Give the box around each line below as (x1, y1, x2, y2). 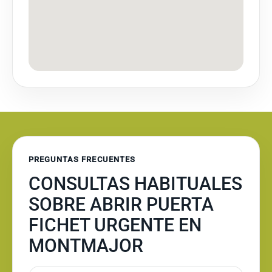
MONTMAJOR (29, 235, 143, 256)
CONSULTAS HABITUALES (29, 173, 242, 194)
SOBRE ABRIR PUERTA (29, 194, 214, 215)
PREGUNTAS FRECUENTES (29, 155, 135, 164)
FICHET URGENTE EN (29, 214, 202, 236)
